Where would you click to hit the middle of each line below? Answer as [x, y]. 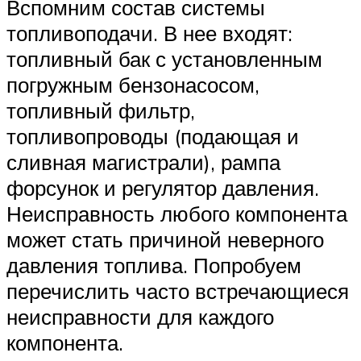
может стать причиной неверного [165, 239]
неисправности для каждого [140, 316]
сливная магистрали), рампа [143, 162]
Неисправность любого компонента [177, 213]
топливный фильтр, [101, 110]
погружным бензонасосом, [133, 84]
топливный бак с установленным [164, 58]
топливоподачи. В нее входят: [149, 33]
